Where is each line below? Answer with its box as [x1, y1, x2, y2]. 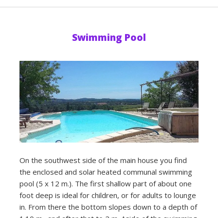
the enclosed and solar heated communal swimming [19, 167, 192, 177]
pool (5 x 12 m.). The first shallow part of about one [19, 179, 192, 189]
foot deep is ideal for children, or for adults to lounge [19, 190, 196, 200]
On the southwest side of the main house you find [19, 155, 187, 165]
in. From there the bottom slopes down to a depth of [19, 202, 197, 212]
